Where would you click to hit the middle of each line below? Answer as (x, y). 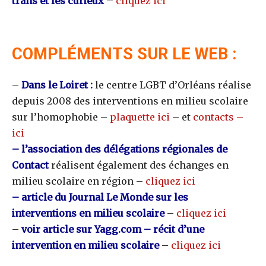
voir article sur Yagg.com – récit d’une (112, 229)
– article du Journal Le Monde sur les (100, 197)
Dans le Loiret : (57, 85)
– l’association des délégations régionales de (120, 149)
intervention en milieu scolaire (85, 246)
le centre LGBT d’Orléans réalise (173, 85)
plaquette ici (140, 117)
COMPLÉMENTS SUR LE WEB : (124, 54)
